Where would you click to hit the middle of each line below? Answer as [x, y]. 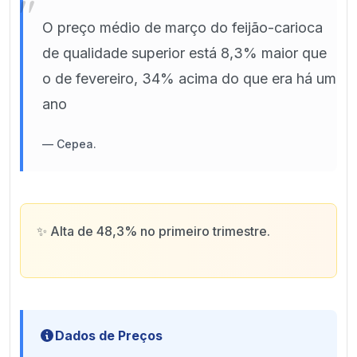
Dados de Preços [109, 335]
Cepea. [76, 144]
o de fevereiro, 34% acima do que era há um [189, 78]
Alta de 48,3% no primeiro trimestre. [160, 231]
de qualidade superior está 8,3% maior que [184, 53]
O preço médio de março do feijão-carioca [182, 27]
